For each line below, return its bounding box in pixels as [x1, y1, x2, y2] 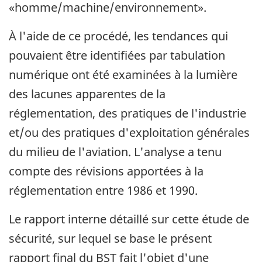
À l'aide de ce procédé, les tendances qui [9, 27, 228, 44]
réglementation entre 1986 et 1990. [9, 182, 198, 198]
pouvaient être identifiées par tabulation [9, 47, 225, 63]
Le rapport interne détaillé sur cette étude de [9, 211, 249, 227]
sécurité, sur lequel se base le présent [9, 230, 212, 246]
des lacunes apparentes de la [9, 85, 166, 102]
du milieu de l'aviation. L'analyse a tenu [9, 143, 222, 160]
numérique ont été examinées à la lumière [9, 66, 237, 82]
